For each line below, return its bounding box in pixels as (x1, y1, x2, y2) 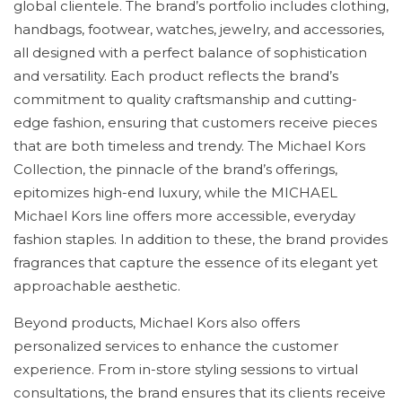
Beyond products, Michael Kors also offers (13, 314, 300, 331)
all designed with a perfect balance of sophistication (13, 44, 367, 61)
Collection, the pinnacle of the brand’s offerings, (13, 161, 337, 178)
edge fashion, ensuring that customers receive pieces (13, 114, 377, 131)
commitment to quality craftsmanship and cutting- (13, 91, 357, 108)
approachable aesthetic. (13, 277, 180, 294)
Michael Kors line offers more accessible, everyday (13, 207, 355, 224)
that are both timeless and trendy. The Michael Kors (13, 137, 365, 154)
